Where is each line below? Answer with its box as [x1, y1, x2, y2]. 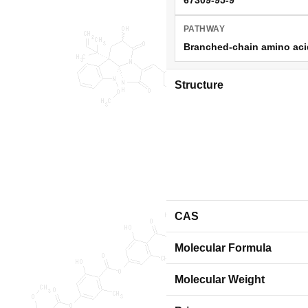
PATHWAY [184, 23, 225, 34]
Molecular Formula [175, 242, 272, 254]
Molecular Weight [175, 274, 265, 285]
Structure [175, 79, 223, 91]
